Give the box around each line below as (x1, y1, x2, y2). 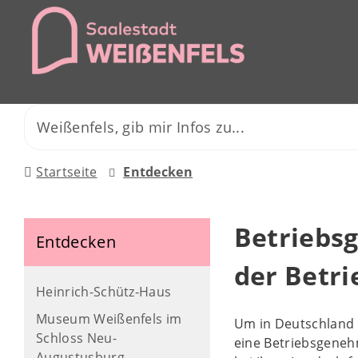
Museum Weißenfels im (36, 310, 182, 328)
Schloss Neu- (36, 329, 117, 347)
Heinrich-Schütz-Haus (36, 283, 172, 300)
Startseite (36, 163, 97, 181)
